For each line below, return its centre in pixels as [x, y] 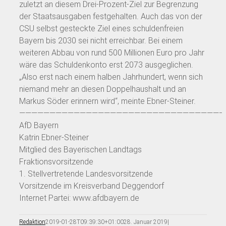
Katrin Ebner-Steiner [54, 137]
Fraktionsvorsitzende [56, 161]
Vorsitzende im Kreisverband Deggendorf [92, 186]
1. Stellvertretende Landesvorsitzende [86, 174]
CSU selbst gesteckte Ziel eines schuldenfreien [101, 28]
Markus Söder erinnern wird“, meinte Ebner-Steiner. [107, 101]
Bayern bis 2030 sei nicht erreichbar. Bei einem [101, 40]
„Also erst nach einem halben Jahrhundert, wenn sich [111, 77]
